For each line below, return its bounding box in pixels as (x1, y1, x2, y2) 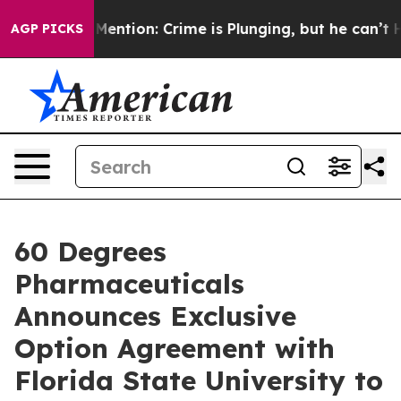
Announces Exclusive (14, 299, 296, 333)
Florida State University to (14, 363, 383, 397)
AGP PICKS (11, 21, 83, 37)
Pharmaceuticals (14, 267, 244, 301)
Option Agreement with (14, 331, 335, 365)
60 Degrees (14, 235, 166, 269)
